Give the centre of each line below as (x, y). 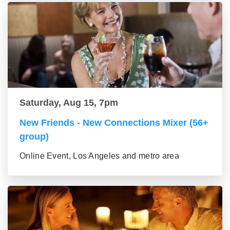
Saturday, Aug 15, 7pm (69, 103)
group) (34, 137)
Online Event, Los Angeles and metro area (99, 156)
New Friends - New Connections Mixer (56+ (114, 123)
